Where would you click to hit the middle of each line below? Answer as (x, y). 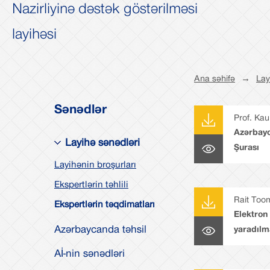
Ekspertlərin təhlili (91, 184)
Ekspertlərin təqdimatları (105, 204)
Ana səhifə (215, 78)
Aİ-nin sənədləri (89, 253)
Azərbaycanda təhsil (100, 228)
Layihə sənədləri (102, 142)
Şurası (246, 146)
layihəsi (34, 33)
